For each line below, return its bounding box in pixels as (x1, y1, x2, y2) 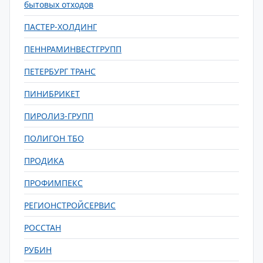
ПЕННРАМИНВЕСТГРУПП (24, 43, 122, 55)
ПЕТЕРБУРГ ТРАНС (24, 66, 96, 77)
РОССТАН (24, 222, 61, 233)
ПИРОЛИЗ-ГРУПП (24, 110, 93, 122)
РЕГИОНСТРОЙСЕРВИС (24, 200, 116, 211)
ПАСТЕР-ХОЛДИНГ (24, 21, 97, 32)
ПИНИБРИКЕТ (24, 88, 80, 99)
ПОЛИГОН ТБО (24, 133, 84, 144)
